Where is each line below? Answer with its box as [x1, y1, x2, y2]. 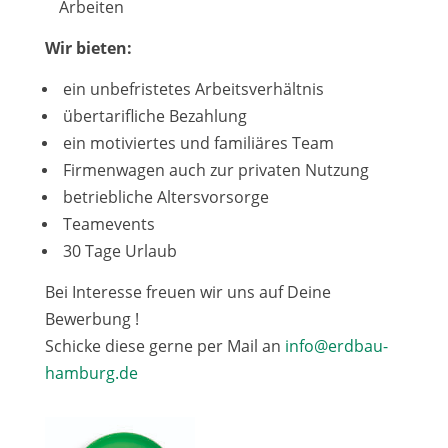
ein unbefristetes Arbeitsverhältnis [58, 78, 324, 100]
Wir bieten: [44, 37, 132, 59]
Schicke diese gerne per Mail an [44, 335, 285, 357]
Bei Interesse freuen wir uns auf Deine [44, 281, 331, 303]
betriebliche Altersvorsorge [58, 186, 269, 208]
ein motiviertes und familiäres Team [58, 132, 334, 154]
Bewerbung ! [44, 308, 139, 330]
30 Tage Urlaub [58, 240, 177, 262]
